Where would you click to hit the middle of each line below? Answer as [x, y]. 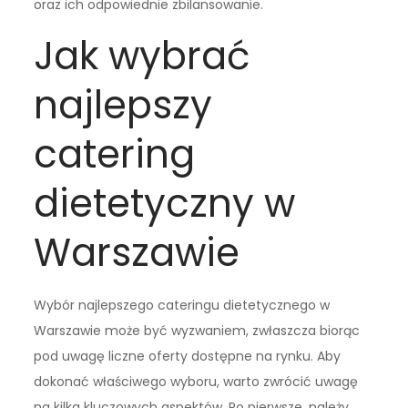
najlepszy [123, 105]
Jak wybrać [143, 56]
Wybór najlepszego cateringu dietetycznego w [182, 305]
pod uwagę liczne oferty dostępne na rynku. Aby [188, 356]
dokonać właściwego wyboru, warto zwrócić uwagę [196, 381]
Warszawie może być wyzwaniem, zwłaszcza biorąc [197, 330]
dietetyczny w [165, 203]
